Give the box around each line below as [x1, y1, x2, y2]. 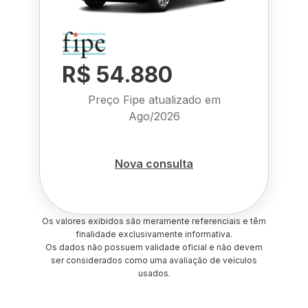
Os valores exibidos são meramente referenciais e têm [42, 216, 266, 226]
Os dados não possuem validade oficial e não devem [45, 242, 263, 252]
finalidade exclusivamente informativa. [76, 229, 232, 239]
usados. [137, 268, 170, 278]
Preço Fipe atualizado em [87, 93, 221, 107]
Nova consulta [115, 156, 193, 170]
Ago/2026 [128, 109, 180, 123]
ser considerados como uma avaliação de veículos [51, 255, 257, 265]
